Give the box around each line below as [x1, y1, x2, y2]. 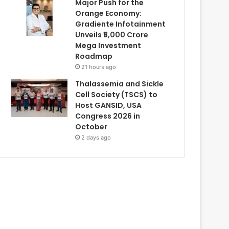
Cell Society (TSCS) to [75, 89, 158, 100]
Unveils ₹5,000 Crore [75, 30, 149, 40]
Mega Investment [75, 40, 142, 51]
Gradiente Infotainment [75, 19, 166, 29]
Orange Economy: [75, 8, 142, 18]
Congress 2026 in [75, 111, 141, 121]
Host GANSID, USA [75, 100, 142, 110]
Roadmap [75, 51, 113, 61]
